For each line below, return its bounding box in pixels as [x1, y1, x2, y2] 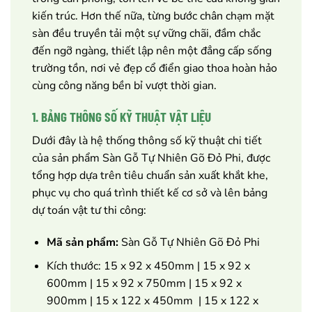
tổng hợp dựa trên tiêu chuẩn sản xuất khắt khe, [32, 167, 268, 183]
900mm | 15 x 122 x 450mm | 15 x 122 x [46, 293, 258, 309]
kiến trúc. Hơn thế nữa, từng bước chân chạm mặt [32, 8, 274, 24]
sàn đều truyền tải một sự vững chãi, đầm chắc [32, 25, 260, 41]
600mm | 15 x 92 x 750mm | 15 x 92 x [46, 276, 242, 292]
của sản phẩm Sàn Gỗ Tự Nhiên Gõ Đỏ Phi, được [32, 150, 270, 166]
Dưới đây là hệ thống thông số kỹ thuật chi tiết [32, 132, 262, 148]
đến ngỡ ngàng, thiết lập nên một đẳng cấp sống [32, 42, 272, 58]
